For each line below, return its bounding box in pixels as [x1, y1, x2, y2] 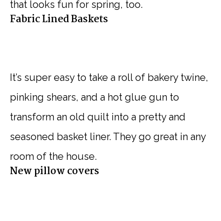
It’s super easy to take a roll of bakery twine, [10, 72, 208, 84]
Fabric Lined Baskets [10, 12, 108, 28]
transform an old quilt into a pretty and [10, 111, 185, 123]
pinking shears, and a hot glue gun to [10, 91, 179, 104]
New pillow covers [10, 164, 99, 180]
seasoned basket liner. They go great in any [10, 131, 206, 143]
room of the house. [10, 150, 97, 163]
